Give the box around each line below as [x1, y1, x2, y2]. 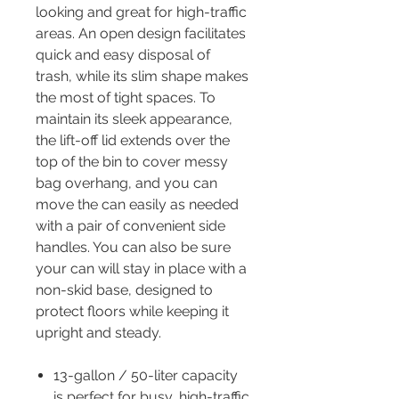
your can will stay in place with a [36, 259, 247, 277]
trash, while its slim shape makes [36, 67, 248, 85]
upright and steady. [36, 323, 161, 341]
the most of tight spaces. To [36, 88, 216, 106]
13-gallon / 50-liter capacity [53, 366, 238, 384]
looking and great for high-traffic [36, 3, 247, 20]
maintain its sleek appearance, [36, 110, 232, 127]
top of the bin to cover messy [36, 152, 228, 170]
